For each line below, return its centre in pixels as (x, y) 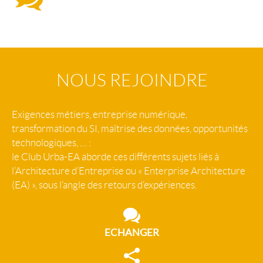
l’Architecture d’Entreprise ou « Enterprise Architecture (129, 171)
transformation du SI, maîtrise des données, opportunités (130, 129)
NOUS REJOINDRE (132, 80)
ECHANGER (132, 232)
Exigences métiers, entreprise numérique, (100, 114)
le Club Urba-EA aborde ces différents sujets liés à (115, 157)
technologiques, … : (51, 143)
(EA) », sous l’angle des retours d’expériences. (104, 185)
